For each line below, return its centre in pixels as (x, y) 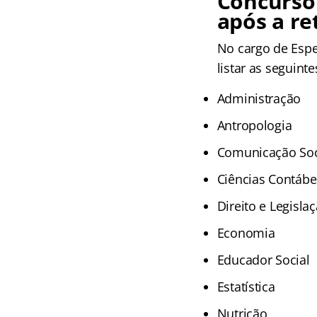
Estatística (246, 286)
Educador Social (263, 259)
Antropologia (254, 125)
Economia (246, 232)
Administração (259, 98)
